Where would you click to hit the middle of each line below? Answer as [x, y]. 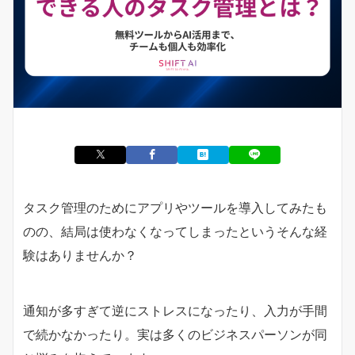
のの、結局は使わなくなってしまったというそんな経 [175, 231]
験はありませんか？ [80, 255]
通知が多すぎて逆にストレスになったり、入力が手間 [175, 310]
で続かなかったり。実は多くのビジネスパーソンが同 [175, 334]
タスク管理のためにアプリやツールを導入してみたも [175, 207]
